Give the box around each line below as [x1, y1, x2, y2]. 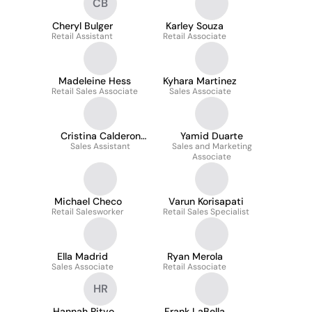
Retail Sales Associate [52, 86, 138, 97]
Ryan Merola [166, 250, 223, 263]
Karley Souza [166, 19, 224, 32]
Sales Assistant [70, 141, 130, 152]
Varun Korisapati [169, 195, 244, 208]
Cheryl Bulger [52, 19, 113, 32]
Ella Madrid [57, 250, 108, 263]
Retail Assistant [52, 31, 113, 42]
